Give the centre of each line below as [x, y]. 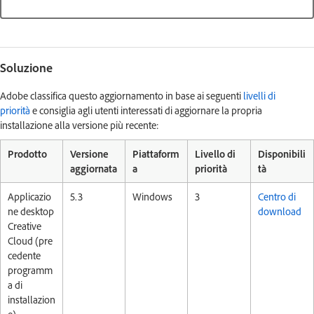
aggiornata [94, 169]
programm [30, 270]
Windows [153, 197]
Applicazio [29, 197]
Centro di [277, 197]
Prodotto [27, 154]
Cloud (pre [30, 241]
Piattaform [156, 154]
